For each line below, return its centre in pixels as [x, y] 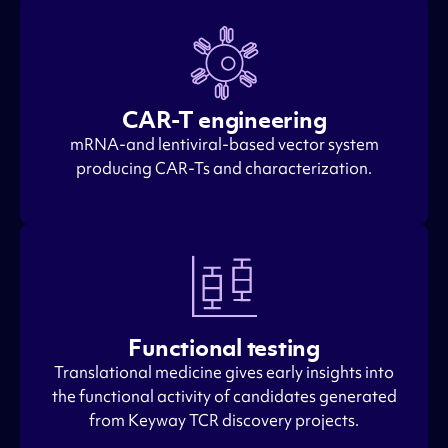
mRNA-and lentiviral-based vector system [224, 144]
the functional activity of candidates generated [224, 396]
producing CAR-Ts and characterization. [224, 168]
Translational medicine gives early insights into [224, 372]
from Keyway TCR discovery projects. [224, 420]
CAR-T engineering [224, 119]
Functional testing [224, 348]
